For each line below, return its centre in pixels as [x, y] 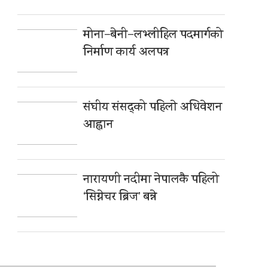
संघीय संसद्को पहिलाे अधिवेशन [153, 108]
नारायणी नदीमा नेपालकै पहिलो [151, 181]
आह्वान [98, 126]
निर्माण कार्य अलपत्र [127, 53]
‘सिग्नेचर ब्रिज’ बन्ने [120, 198]
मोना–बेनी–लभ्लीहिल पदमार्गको [153, 36]
